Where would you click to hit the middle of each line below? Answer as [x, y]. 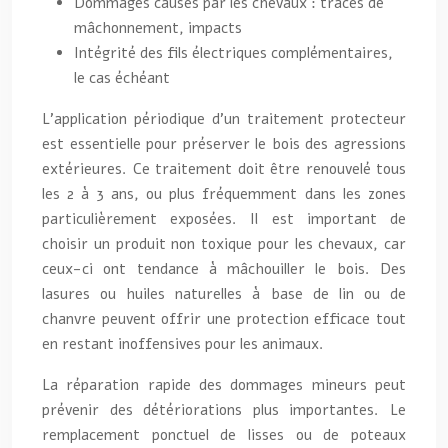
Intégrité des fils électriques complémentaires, [233, 52]
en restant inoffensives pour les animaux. [183, 343]
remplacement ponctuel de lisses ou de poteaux [224, 434]
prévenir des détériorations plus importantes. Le [224, 409]
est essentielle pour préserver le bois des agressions [224, 143]
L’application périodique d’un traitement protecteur [224, 118]
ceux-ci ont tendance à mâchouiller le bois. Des [224, 268]
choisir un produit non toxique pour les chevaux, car [224, 243]
